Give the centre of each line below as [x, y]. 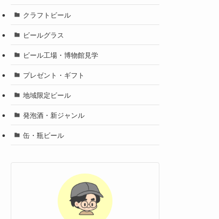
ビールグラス [43, 34]
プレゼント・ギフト [54, 75]
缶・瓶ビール [43, 135]
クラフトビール [47, 14]
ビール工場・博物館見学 [60, 55]
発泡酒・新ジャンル [54, 115]
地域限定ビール [47, 95]
